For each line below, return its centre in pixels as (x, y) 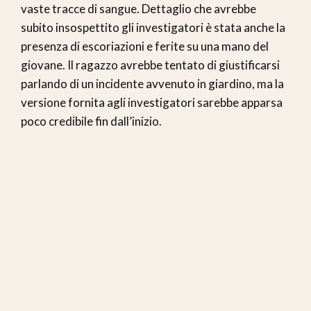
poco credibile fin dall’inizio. (91, 121)
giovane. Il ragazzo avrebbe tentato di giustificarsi (150, 65)
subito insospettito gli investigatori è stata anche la (153, 27)
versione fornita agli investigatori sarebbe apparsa (152, 102)
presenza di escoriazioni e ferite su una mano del (145, 46)
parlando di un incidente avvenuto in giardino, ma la (152, 83)
